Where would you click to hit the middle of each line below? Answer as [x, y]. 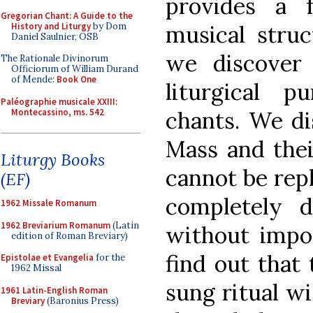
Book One [77, 79]
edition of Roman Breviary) [70, 235]
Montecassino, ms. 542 [58, 112]
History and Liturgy [51, 26]
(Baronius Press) [82, 300]
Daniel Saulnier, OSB [55, 36]
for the [109, 257]
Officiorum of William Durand [75, 69]
